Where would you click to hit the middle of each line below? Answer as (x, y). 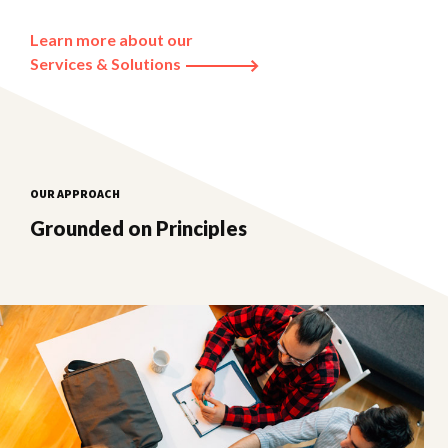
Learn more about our (111, 40)
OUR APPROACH (75, 194)
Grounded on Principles (138, 228)
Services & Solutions (107, 64)
